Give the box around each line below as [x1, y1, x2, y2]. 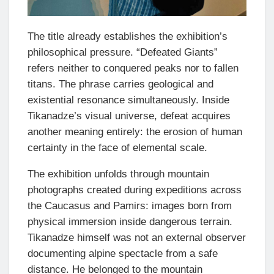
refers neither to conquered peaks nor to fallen [28, 62, 239, 75]
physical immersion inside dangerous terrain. [28, 216, 232, 228]
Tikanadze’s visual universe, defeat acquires [28, 110, 231, 122]
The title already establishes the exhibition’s [28, 31, 228, 43]
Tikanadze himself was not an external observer [28, 232, 246, 244]
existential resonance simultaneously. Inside [28, 94, 229, 106]
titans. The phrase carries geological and [28, 78, 213, 91]
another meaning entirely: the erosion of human [28, 126, 242, 138]
